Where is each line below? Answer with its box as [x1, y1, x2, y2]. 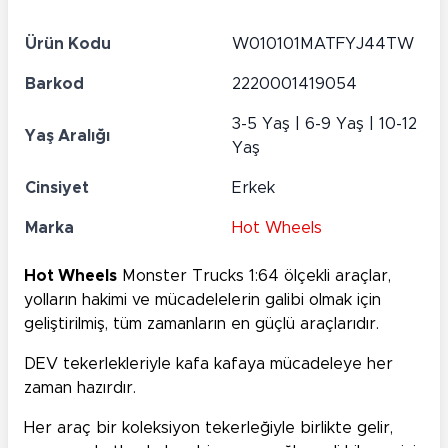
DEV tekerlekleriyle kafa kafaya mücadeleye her [24, 356, 393, 373]
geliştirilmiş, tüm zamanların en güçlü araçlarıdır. [24, 316, 379, 333]
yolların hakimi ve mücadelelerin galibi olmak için [24, 292, 381, 309]
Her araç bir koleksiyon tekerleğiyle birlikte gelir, [24, 420, 393, 437]
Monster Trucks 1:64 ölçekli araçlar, [117, 268, 391, 285]
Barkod [25, 76, 84, 93]
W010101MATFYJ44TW [232, 36, 414, 53]
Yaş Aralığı [25, 128, 110, 145]
